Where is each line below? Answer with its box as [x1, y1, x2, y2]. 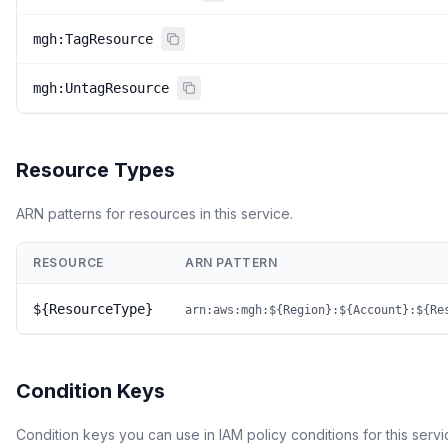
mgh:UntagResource [33, 80, 169, 96]
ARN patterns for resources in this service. [16, 205, 293, 222]
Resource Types [16, 158, 175, 182]
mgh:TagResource [33, 31, 153, 47]
